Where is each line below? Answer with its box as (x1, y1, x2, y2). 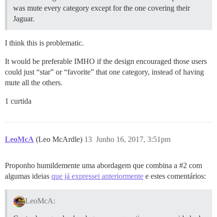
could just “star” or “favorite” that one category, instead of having (5, 68, 204, 77)
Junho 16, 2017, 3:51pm (96, 135, 170, 144)
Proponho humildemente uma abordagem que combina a (5, 161, 179, 170)
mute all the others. (5, 78, 62, 87)
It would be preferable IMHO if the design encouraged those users (5, 57, 207, 66)
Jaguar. (13, 15, 34, 23)
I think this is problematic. (5, 39, 84, 47)
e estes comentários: (143, 172, 206, 181)
